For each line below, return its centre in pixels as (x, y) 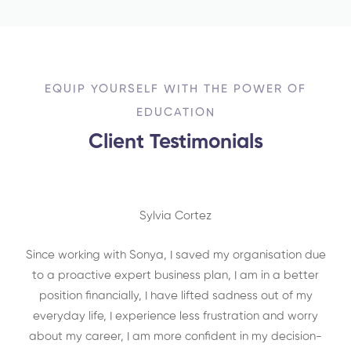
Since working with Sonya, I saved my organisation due (175, 255)
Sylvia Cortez (175, 216)
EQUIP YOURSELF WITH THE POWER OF (175, 89)
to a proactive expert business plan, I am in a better (175, 275)
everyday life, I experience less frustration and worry (175, 316)
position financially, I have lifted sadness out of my (175, 296)
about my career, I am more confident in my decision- (175, 337)
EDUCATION (175, 112)
